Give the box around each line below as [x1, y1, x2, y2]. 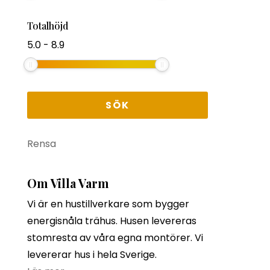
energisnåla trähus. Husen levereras [27, 214, 196, 228]
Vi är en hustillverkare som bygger [27, 197, 189, 212]
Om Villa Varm [27, 175, 109, 192]
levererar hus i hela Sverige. [27, 248, 157, 262]
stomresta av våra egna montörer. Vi [27, 231, 203, 245]
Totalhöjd [27, 19, 68, 33]
